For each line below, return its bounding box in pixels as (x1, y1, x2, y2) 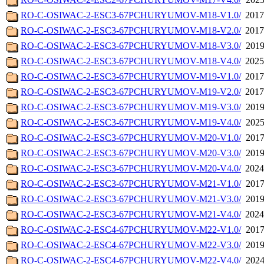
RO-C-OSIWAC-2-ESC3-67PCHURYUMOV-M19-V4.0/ (21, 117, 241, 128)
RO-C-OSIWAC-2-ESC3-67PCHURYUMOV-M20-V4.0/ (21, 163, 241, 174)
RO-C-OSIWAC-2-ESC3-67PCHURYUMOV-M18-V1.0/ (21, 10, 241, 21)
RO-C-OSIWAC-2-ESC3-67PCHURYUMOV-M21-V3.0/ (21, 194, 241, 204)
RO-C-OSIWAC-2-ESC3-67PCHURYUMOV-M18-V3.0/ (21, 41, 241, 51)
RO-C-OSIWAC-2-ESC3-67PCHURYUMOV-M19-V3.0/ (21, 102, 241, 113)
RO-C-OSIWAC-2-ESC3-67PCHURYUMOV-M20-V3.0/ (21, 148, 241, 159)
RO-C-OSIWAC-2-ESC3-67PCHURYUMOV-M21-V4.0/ (21, 209, 241, 220)
